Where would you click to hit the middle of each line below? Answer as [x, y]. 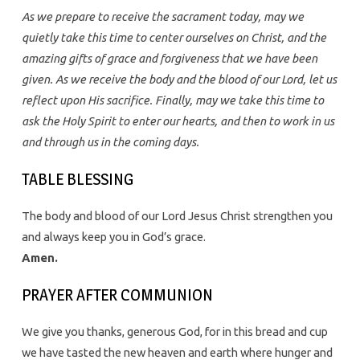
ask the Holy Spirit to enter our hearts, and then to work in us [178, 121]
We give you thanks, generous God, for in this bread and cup [174, 332]
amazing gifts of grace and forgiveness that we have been [169, 59]
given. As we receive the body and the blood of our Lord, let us [179, 80]
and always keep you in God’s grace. [113, 237]
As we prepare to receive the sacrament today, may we [162, 17]
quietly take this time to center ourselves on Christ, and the [174, 38]
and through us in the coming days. [110, 142]
